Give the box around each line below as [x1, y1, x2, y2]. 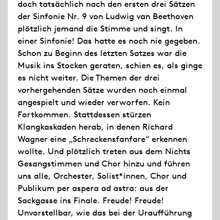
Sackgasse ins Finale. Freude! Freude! [18, 195, 164, 206]
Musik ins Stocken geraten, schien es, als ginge [18, 60, 202, 71]
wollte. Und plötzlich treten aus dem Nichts [18, 146, 191, 157]
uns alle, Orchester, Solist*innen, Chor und [18, 170, 187, 181]
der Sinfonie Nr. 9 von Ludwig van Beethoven [18, 11, 193, 22]
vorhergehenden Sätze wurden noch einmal [18, 84, 187, 95]
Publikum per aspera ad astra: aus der [18, 183, 168, 193]
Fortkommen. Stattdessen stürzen [18, 109, 151, 120]
